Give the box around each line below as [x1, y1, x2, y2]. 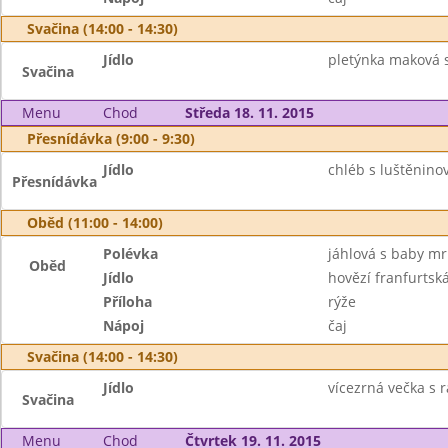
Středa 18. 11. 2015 [184, 103, 314, 122]
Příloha [103, 292, 153, 311]
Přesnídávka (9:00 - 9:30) [27, 129, 195, 148]
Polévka [103, 244, 159, 263]
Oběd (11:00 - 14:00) [27, 213, 163, 232]
